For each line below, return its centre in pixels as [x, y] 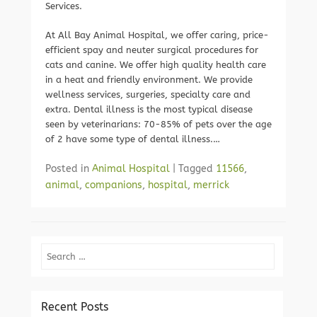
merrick [211, 185]
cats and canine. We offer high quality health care [156, 65]
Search [56, 251]
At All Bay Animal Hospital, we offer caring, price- [157, 35]
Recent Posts [75, 307]
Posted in [69, 169]
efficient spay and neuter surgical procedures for [152, 50]
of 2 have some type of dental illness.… [133, 139]
